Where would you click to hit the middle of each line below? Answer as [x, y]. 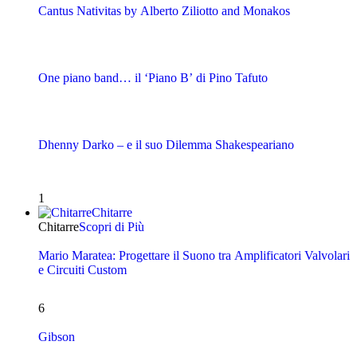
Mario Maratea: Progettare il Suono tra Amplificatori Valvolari [194, 255]
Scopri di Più [112, 226]
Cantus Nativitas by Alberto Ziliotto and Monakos [215, 10]
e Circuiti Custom [82, 269]
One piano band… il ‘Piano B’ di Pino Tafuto [153, 78]
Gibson [57, 337]
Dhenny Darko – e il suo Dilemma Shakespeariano [166, 145]
